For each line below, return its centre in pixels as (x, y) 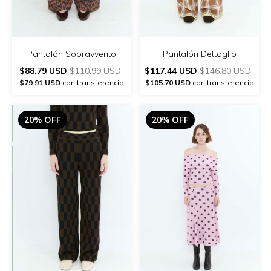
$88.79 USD (44, 70)
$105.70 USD (168, 82)
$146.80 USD (225, 70)
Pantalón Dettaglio (199, 54)
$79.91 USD (40, 82)
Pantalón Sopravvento (72, 54)
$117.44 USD (172, 70)
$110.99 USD (95, 70)
